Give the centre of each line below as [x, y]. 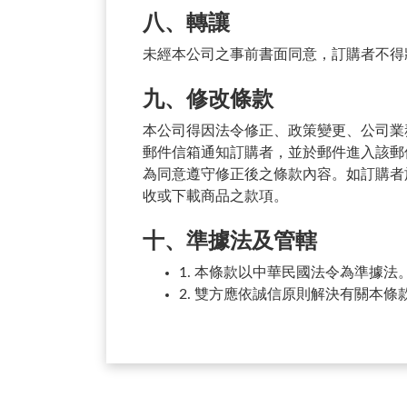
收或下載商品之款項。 [215, 196]
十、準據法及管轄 [230, 242]
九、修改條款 [208, 100]
